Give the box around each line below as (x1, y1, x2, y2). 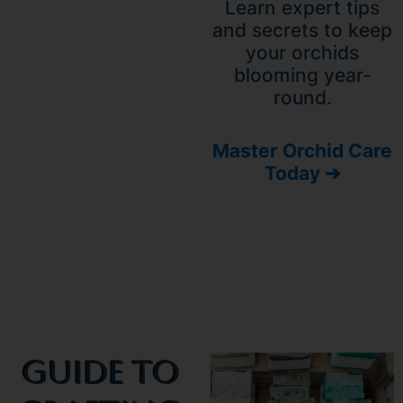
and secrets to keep (212, 18, 392, 41)
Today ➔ (264, 161, 341, 184)
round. (273, 85, 332, 109)
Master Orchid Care (212, 139, 392, 162)
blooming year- (233, 63, 372, 86)
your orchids (246, 40, 359, 64)
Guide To (22, 354, 180, 391)
